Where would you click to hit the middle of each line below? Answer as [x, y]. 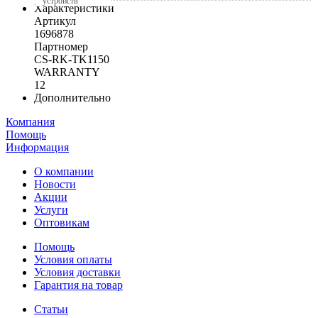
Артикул [55, 21]
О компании [64, 171]
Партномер [61, 46]
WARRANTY [67, 72]
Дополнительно [72, 97]
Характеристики [74, 8]
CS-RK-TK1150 [72, 59]
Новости [55, 184]
